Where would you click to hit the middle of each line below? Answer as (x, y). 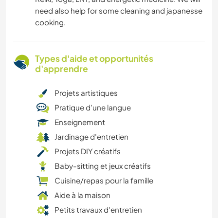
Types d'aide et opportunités (94, 59)
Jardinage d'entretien (91, 137)
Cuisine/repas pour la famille (104, 181)
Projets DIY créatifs (88, 151)
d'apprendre (62, 69)
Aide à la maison (82, 195)
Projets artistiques (86, 93)
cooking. (50, 22)
